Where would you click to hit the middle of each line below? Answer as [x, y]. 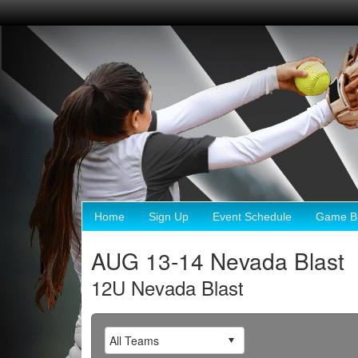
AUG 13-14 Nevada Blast [218, 260]
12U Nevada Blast [167, 287]
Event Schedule [252, 217]
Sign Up [169, 217]
